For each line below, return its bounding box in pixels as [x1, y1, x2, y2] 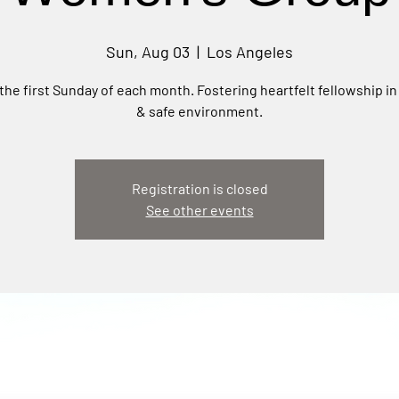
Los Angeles [207, 42, 293, 61]
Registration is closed [131, 180, 268, 197]
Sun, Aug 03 [106, 42, 190, 61]
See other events [145, 201, 254, 218]
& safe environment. [136, 102, 263, 119]
